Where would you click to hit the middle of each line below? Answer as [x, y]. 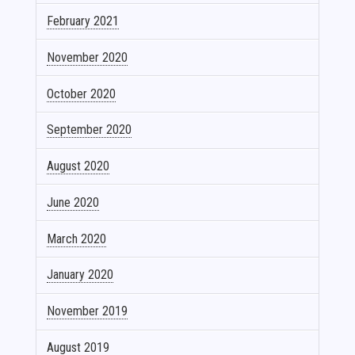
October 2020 [82, 94]
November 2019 [88, 311]
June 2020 [73, 202]
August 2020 [78, 166]
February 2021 [83, 21]
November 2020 [88, 57]
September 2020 [90, 130]
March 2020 [77, 239]
